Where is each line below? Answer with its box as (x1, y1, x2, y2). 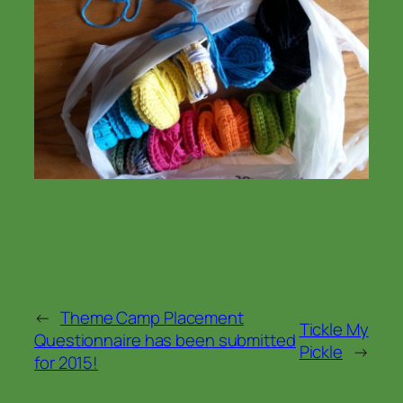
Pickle (299, 339, 344, 363)
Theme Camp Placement (59, 306, 244, 330)
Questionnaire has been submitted (34, 328, 296, 353)
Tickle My (299, 317, 369, 341)
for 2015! (34, 351, 99, 375)
